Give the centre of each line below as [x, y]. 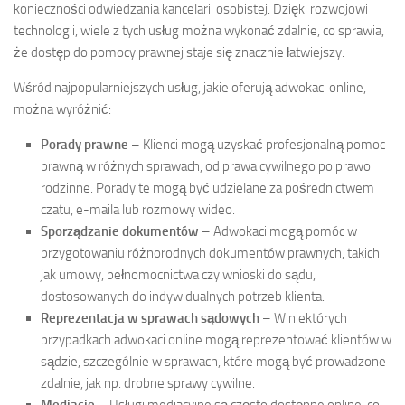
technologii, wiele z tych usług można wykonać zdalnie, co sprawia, [199, 30]
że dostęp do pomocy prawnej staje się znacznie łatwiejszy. [179, 52]
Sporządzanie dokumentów [120, 231]
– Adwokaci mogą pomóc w [278, 231]
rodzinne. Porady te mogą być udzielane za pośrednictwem [207, 188]
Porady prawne [85, 144]
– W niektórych [303, 318]
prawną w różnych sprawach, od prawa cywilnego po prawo [206, 166]
